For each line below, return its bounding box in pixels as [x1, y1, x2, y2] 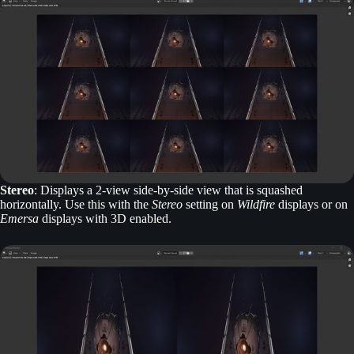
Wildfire [237, 198, 275, 212]
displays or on [275, 198, 348, 212]
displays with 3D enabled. [39, 212, 171, 226]
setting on [183, 198, 237, 212]
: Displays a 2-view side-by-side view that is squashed [34, 183, 303, 198]
